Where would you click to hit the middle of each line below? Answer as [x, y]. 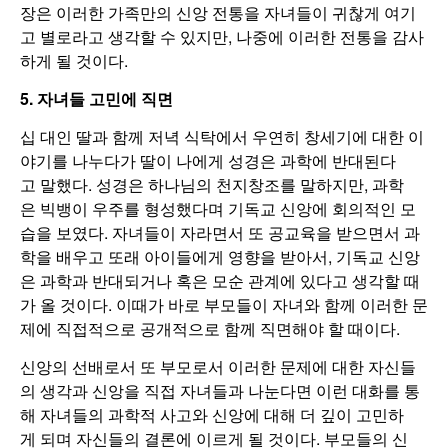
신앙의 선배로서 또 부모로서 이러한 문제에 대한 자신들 [218, 367]
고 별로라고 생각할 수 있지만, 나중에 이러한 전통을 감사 [222, 37]
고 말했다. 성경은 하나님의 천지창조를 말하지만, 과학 [212, 185]
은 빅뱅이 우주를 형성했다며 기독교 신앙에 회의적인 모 [218, 209]
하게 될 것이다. [74, 61]
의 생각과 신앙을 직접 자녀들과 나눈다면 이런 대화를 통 [220, 391]
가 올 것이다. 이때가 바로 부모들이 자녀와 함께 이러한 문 [224, 305]
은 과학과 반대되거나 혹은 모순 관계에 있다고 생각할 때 [220, 281]
